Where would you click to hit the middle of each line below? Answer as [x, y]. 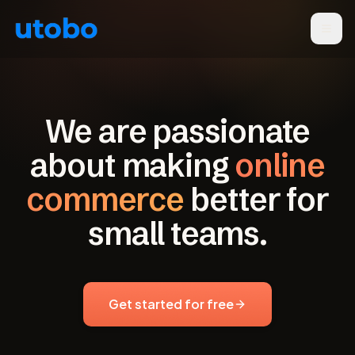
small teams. [177, 233]
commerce [105, 199]
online [280, 165]
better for [259, 199]
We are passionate [177, 131]
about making [129, 165]
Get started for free [171, 304]
